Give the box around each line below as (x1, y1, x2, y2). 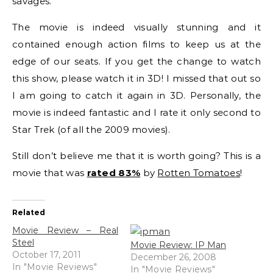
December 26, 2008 (130, 251, 216, 263)
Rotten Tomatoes (157, 166, 240, 179)
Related (12, 207, 45, 217)
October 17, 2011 (12, 249, 81, 260)
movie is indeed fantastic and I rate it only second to (12, 106, 261, 118)
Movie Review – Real (12, 224, 118, 236)
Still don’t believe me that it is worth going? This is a (12, 149, 261, 161)
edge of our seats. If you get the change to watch (12, 55, 261, 67)
